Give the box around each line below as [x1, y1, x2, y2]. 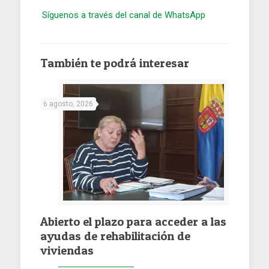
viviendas [40, 243, 94, 258]
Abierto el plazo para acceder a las [40, 214, 226, 229]
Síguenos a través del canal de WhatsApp [42, 10, 206, 21]
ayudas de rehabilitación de [40, 229, 190, 244]
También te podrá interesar [40, 56, 189, 71]
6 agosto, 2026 [43, 100, 93, 109]
